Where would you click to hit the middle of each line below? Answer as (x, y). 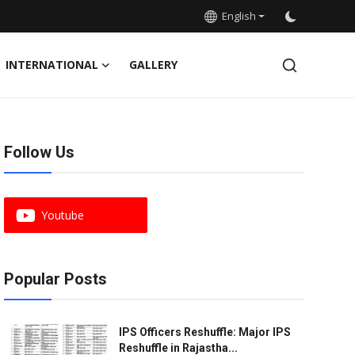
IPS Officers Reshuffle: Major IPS (204, 332)
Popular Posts (55, 279)
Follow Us (39, 152)
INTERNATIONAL (52, 65)
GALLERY (153, 65)
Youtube (62, 215)
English (236, 16)
